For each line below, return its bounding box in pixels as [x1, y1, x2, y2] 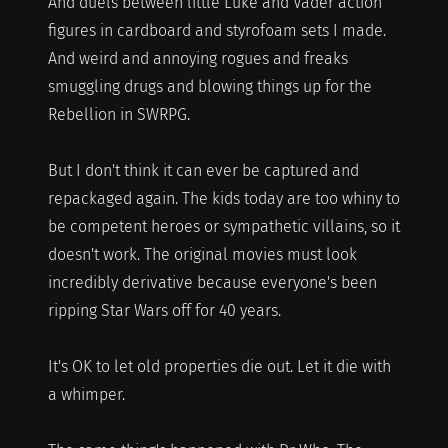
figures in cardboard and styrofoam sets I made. [47, 20, 386, 40]
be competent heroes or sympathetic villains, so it [47, 216, 400, 236]
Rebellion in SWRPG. [47, 104, 190, 124]
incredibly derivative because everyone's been [47, 272, 377, 292]
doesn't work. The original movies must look [47, 244, 357, 264]
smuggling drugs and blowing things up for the [47, 76, 372, 96]
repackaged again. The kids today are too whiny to [47, 188, 400, 208]
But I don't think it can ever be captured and [47, 160, 359, 180]
